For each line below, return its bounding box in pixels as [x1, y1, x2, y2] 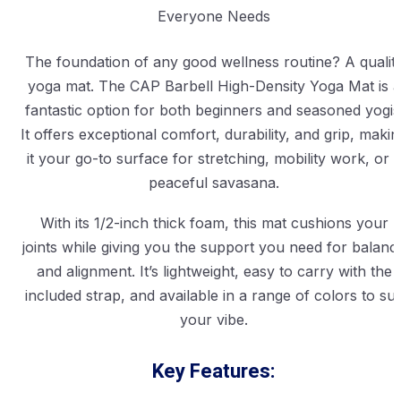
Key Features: [152, 357, 276, 387]
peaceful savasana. [149, 174, 279, 192]
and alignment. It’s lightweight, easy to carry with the [36, 262, 392, 281]
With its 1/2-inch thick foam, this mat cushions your [39, 214, 388, 233]
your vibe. [180, 311, 248, 329]
